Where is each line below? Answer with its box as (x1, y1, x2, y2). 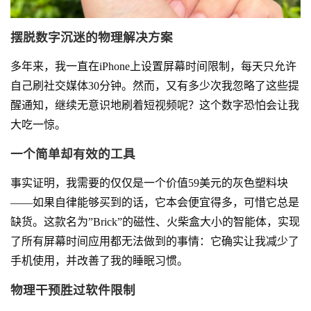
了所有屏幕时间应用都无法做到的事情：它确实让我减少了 (10, 235, 299, 247)
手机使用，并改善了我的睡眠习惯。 (10, 254, 188, 267)
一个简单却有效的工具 (10, 146, 135, 161)
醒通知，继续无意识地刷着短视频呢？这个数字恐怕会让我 (10, 99, 299, 111)
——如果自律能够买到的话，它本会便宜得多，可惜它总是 (10, 196, 299, 208)
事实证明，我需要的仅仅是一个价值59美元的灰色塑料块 (10, 176, 288, 189)
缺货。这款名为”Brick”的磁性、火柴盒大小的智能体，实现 (10, 215, 300, 228)
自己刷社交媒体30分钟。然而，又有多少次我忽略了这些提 (10, 79, 299, 92)
